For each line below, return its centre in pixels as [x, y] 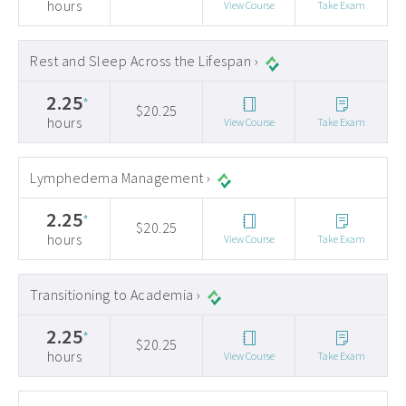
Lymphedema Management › [121, 178]
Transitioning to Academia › [116, 295]
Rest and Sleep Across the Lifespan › [144, 61]
